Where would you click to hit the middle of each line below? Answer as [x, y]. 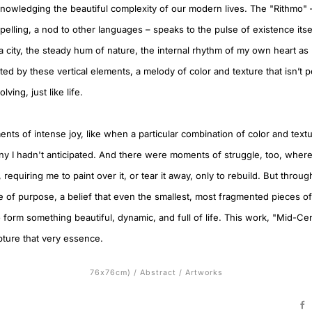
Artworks [204, 273]
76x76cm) [110, 273]
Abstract [158, 273]
